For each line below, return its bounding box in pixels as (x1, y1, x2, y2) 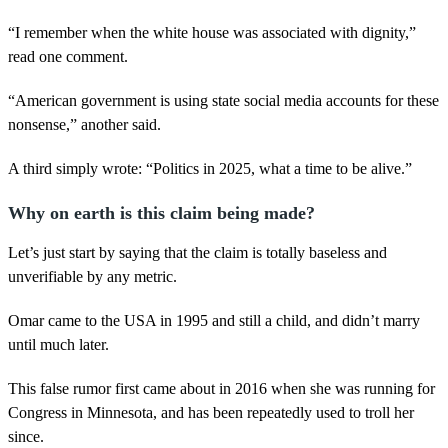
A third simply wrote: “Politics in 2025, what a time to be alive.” (8, 159, 412, 177)
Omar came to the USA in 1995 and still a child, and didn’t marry (8, 311, 420, 329)
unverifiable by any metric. (8, 267, 177, 285)
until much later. (8, 335, 109, 353)
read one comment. (8, 47, 128, 65)
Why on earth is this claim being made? (8, 202, 315, 223)
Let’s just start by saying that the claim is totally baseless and (8, 243, 387, 261)
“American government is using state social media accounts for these (8, 91, 439, 109)
